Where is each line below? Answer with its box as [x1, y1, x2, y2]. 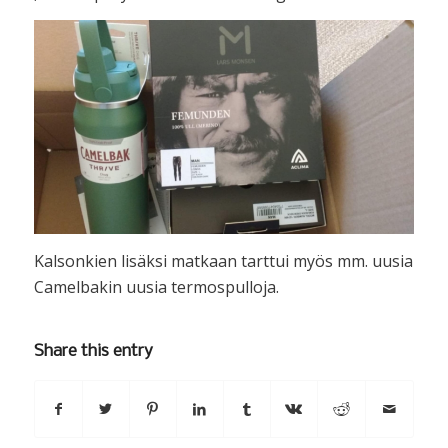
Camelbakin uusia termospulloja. [33, 275, 279, 298]
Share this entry [33, 342, 153, 362]
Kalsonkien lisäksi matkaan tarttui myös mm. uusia [33, 249, 413, 272]
